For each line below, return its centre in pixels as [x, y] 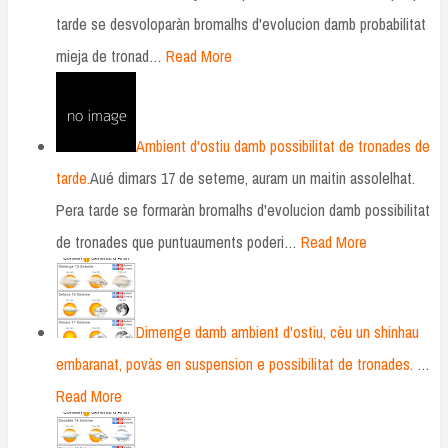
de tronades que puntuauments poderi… [176, 242]
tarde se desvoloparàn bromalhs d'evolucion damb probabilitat [241, 24]
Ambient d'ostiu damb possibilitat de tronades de [283, 146]
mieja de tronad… [109, 56]
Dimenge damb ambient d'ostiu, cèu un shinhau [277, 332]
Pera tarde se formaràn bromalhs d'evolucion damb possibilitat [243, 210]
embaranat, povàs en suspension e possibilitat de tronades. [234, 364]
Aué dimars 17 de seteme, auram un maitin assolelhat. [252, 178]
